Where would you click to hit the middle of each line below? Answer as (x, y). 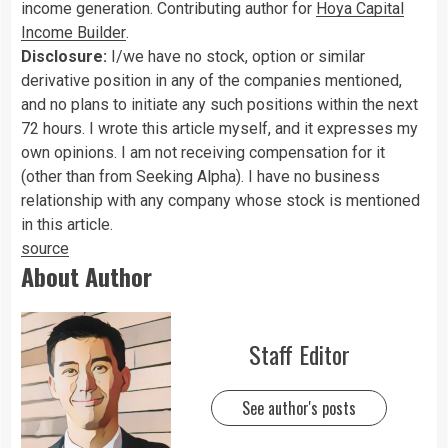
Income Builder (73, 33)
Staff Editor (299, 353)
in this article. (67, 225)
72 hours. (53, 129)
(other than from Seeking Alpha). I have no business (200, 177)
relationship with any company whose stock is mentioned (220, 201)
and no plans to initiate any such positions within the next (219, 105)
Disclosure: (64, 57)
